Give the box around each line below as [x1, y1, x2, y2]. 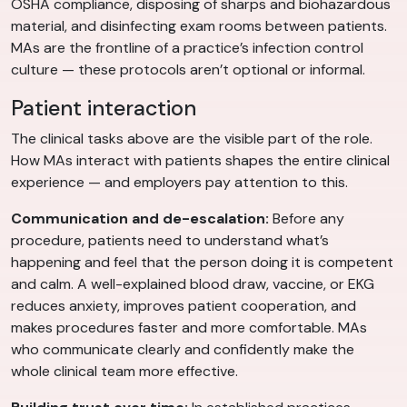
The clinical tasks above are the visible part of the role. [11, 129, 372, 149]
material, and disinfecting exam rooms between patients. [11, 16, 387, 36]
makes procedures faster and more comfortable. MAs [11, 318, 367, 338]
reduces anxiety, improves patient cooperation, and [11, 296, 356, 316]
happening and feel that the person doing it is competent [11, 253, 393, 273]
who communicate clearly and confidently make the [11, 340, 354, 360]
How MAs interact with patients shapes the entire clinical [11, 151, 390, 171]
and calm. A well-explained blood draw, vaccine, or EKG [11, 274, 374, 294]
